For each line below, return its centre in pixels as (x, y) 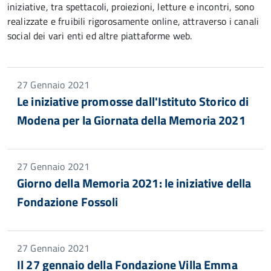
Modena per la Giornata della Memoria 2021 (131, 120)
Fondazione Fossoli (68, 202)
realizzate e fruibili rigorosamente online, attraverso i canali (133, 21)
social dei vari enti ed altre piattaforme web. (100, 36)
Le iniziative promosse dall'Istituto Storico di (133, 101)
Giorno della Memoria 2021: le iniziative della (134, 183)
